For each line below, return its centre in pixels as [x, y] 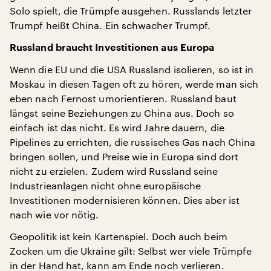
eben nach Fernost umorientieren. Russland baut [123, 98]
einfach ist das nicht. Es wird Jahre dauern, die [117, 127]
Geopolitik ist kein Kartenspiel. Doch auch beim [119, 236]
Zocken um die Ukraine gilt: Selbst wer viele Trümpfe [131, 251]
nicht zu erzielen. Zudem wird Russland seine [114, 171]
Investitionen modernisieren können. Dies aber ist [125, 200]
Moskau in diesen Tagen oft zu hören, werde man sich [134, 84]
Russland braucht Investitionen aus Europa [112, 48]
